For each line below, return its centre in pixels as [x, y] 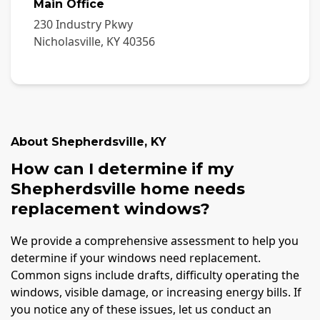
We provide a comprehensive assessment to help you [155, 241]
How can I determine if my [122, 169]
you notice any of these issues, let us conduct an [141, 310]
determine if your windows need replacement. [136, 258]
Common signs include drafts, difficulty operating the [155, 275]
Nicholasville [67, 41]
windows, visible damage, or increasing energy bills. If [156, 292]
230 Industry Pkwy [83, 24]
